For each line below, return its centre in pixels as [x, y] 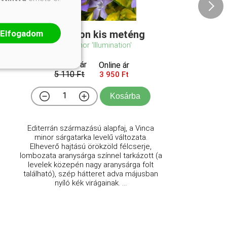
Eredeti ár [70, 65]
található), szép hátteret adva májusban [91, 174]
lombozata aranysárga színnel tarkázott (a [91, 156]
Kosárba [125, 96]
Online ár [114, 65]
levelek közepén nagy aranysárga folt [91, 165]
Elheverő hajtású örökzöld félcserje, [91, 146]
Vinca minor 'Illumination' [91, 45]
